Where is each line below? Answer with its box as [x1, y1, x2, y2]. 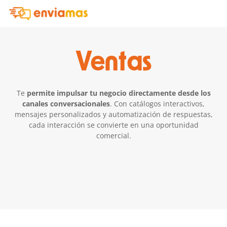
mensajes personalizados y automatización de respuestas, [14, 109, 213, 119]
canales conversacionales [22, 99, 110, 108]
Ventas [75, 50, 152, 75]
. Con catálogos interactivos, [110, 99, 205, 108]
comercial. [96, 131, 131, 140]
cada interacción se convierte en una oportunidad [28, 120, 199, 130]
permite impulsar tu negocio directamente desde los [26, 88, 211, 98]
